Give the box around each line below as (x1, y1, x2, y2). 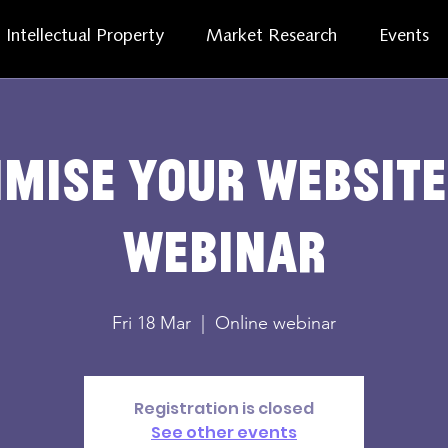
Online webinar (215, 312, 336, 334)
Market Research (206, 27, 338, 46)
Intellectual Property (6, 27, 165, 46)
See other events (151, 421, 297, 444)
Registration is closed (134, 397, 314, 420)
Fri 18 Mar (112, 312, 191, 334)
